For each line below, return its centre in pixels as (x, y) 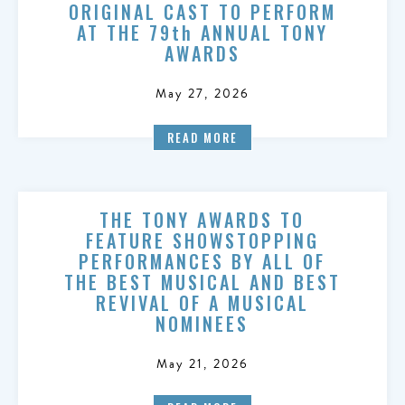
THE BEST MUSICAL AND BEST (202, 282)
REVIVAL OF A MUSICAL (202, 303)
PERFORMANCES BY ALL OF (202, 261)
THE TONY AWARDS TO (202, 220)
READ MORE (202, 137)
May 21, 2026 (202, 364)
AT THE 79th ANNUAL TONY (202, 33)
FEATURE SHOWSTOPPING (202, 240)
